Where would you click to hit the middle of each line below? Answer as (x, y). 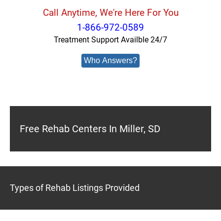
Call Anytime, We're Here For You (110, 13)
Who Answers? (110, 60)
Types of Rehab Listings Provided (75, 188)
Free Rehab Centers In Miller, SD (90, 129)
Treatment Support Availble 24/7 (110, 40)
